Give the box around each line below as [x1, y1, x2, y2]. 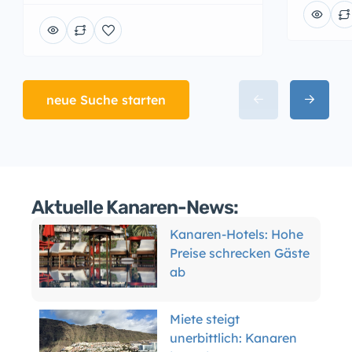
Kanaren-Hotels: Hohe [170, 225, 303, 242]
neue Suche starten [46, 91, 166, 108]
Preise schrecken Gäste [170, 244, 310, 261]
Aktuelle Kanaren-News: [31, 196, 238, 218]
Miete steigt [170, 310, 240, 327]
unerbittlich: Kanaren [170, 329, 297, 346]
